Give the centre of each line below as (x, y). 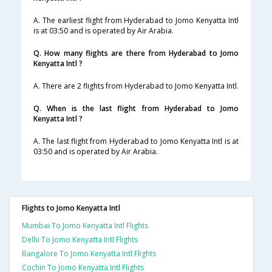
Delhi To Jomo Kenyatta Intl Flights (80, 240)
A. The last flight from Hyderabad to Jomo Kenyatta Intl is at (136, 141)
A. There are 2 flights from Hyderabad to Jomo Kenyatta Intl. (136, 86)
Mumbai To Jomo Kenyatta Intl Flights (85, 226)
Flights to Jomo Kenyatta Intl (71, 208)
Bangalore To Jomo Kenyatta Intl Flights (89, 254)
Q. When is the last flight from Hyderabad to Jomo (136, 109)
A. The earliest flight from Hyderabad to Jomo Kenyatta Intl (136, 21)
